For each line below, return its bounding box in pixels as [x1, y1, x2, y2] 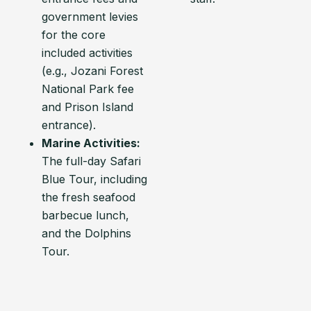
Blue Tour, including [42, 172, 147, 186]
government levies [42, 10, 138, 24]
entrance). [42, 118, 96, 132]
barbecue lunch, [42, 208, 129, 222]
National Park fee [42, 82, 134, 96]
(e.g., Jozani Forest [42, 64, 143, 78]
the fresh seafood [42, 190, 135, 204]
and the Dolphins [42, 226, 131, 240]
